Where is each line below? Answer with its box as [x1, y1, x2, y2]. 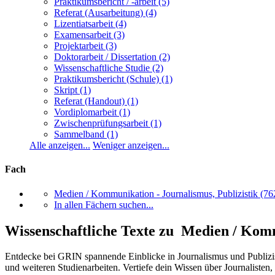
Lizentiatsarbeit [54, 18, 113, 29]
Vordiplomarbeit [54, 107, 117, 118]
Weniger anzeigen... [93, 140, 169, 151]
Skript [54, 85, 77, 96]
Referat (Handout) [54, 96, 125, 107]
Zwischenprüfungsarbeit [54, 118, 148, 129]
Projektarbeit [54, 41, 103, 52]
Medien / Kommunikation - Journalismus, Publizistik [54, 188, 258, 199]
